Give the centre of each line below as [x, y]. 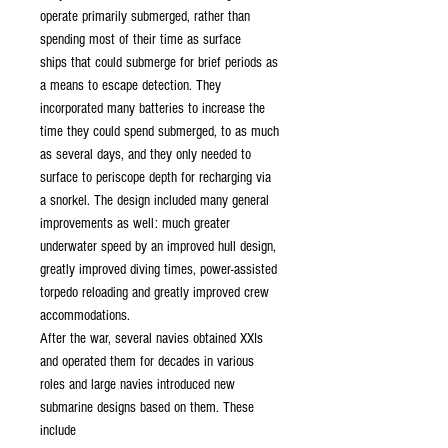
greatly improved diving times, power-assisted [158, 269]
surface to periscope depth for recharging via [155, 177]
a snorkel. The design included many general [154, 200]
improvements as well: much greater [135, 223]
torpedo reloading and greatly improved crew [154, 292]
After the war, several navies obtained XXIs [151, 338]
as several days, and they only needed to [145, 154]
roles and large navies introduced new [137, 384]
